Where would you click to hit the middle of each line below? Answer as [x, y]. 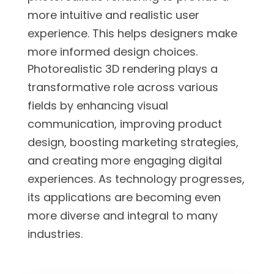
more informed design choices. [113, 51]
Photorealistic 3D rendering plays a [123, 68]
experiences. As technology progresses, [136, 179]
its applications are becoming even [124, 197]
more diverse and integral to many [123, 215]
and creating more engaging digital [125, 160]
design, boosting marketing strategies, [133, 142]
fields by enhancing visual [98, 105]
